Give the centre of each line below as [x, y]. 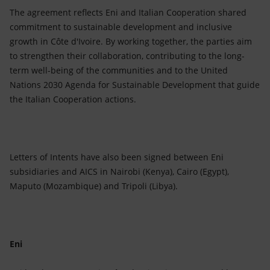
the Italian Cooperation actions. [73, 99]
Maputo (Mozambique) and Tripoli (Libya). [94, 186]
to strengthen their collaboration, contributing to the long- [127, 56]
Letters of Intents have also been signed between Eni [117, 157]
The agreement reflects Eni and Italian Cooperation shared [128, 12]
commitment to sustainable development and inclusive [121, 27]
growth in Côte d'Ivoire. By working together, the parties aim [131, 41]
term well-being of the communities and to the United [119, 70]
